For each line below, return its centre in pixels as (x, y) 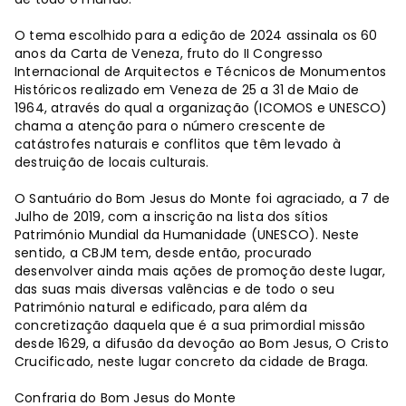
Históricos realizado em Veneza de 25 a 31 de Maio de (187, 90)
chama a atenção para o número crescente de (170, 126)
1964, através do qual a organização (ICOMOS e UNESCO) (201, 108)
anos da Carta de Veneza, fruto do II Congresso (169, 54)
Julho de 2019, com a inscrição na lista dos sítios (172, 217)
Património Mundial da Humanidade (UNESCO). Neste (187, 235)
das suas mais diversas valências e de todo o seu (175, 290)
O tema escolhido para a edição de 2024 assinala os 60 (196, 36)
